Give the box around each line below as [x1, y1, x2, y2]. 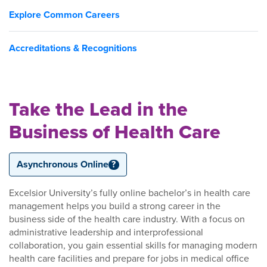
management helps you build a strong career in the [9, 199, 221, 213]
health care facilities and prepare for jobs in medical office [9, 252, 249, 265]
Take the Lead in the [9, 95, 188, 123]
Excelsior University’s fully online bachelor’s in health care [9, 186, 250, 200]
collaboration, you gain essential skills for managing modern [9, 238, 257, 252]
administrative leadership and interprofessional [9, 225, 203, 239]
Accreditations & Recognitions [9, 41, 137, 55]
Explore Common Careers [9, 8, 120, 22]
